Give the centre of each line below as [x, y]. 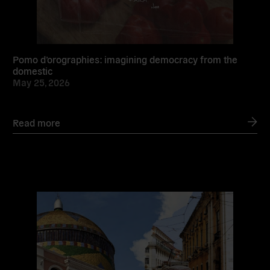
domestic [33, 71]
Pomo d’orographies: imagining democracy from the [125, 59]
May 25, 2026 [42, 82]
